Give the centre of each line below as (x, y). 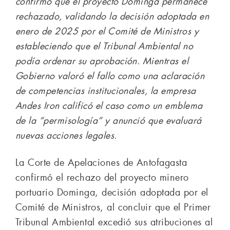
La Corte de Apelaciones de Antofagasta (101, 163)
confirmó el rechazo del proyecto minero (102, 178)
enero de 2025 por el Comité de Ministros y (107, 32)
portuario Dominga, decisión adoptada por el (112, 193)
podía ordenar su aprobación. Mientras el (102, 61)
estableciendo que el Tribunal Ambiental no (104, 46)
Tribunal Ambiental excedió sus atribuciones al (114, 223)
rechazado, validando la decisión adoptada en (112, 17)
